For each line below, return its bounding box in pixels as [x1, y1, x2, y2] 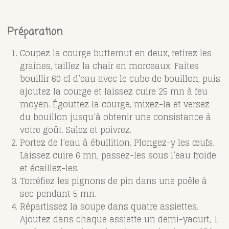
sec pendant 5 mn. [20, 186, 96, 201]
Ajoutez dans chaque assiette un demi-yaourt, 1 [20, 212, 218, 226]
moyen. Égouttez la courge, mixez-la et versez [20, 97, 210, 111]
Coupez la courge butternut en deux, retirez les [20, 45, 212, 60]
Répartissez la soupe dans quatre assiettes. [20, 199, 198, 214]
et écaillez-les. [20, 161, 79, 175]
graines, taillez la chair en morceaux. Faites [20, 58, 199, 73]
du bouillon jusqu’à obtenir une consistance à [20, 109, 211, 124]
